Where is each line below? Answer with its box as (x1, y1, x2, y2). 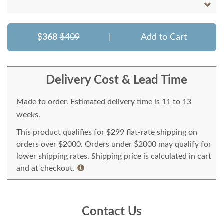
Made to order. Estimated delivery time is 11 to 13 (16, 98, 191, 106)
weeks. (16, 111, 40, 119)
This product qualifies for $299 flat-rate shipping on (16, 128, 197, 137)
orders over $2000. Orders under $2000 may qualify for (16, 140, 211, 149)
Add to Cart (140, 33, 187, 42)
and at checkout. (16, 164, 75, 173)
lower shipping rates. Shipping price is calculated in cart (16, 152, 211, 161)
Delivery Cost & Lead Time (45, 74, 187, 87)
